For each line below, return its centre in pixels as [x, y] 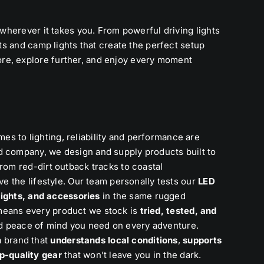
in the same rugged [143, 196]
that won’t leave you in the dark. [131, 255]
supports [202, 240]
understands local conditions [114, 240]
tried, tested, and [178, 211]
